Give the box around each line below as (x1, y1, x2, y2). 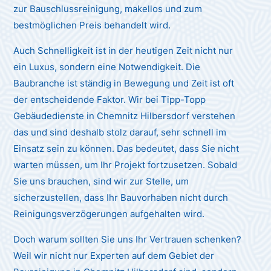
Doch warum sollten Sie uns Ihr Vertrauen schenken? (13, 233, 242, 245)
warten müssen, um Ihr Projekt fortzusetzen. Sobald (13, 158, 238, 171)
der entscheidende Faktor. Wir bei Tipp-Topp (13, 93, 206, 105)
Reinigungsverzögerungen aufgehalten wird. (13, 207, 205, 220)
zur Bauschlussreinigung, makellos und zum (13, 2, 203, 15)
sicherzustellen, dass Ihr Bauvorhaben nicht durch (13, 191, 229, 203)
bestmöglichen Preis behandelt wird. (13, 19, 171, 31)
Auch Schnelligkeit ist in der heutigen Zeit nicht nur (13, 44, 233, 56)
